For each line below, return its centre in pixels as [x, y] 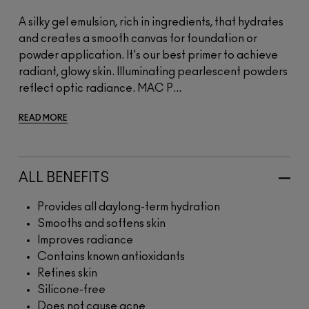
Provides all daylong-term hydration [129, 207]
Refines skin [67, 273]
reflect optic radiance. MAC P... [100, 89]
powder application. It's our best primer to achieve [148, 56]
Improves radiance [85, 240]
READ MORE [43, 118]
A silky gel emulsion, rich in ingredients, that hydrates [151, 22]
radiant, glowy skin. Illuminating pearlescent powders [153, 72]
